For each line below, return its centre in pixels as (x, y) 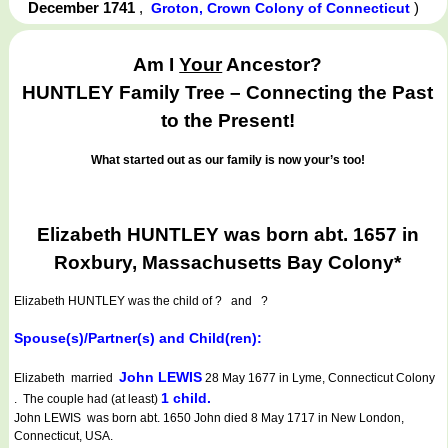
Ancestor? (272, 65)
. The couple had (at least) (87, 399)
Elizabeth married (66, 378)
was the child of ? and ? (196, 301)
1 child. (186, 398)
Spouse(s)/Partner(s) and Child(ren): (138, 338)
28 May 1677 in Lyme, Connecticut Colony (318, 378)
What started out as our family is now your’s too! (227, 159)
